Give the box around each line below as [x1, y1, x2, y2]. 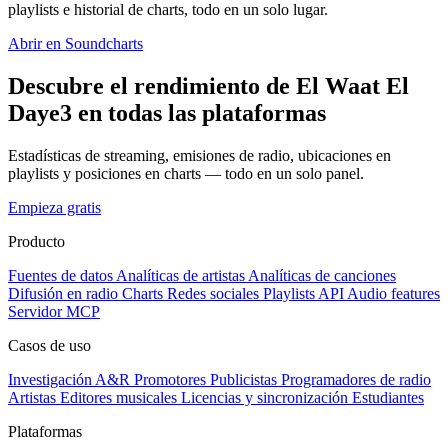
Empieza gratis [8, 198, 101, 216]
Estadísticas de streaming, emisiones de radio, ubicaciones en [8, 146, 391, 164]
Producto [8, 232, 65, 250]
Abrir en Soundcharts [8, 35, 143, 53]
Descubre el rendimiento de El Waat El [8, 72, 409, 99]
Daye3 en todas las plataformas [8, 99, 326, 126]
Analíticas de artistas [116, 266, 245, 284]
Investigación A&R [8, 370, 130, 388]
